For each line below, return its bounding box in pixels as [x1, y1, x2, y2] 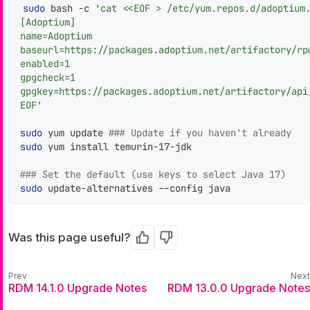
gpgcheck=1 [20, 71, 75, 84]
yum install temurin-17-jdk [42, 140, 192, 153]
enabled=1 [20, 57, 70, 70]
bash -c [45, 1, 95, 15]
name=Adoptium [20, 29, 92, 42]
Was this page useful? [8, 230, 131, 244]
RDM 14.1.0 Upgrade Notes [8, 281, 147, 295]
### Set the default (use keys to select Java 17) [20, 167, 286, 181]
